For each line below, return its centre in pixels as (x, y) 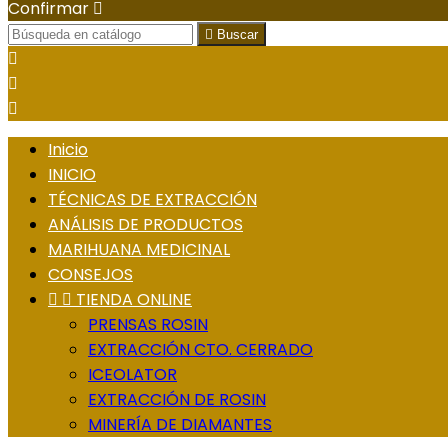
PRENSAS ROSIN (148, 325)
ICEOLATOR (132, 375)
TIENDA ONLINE (134, 300)
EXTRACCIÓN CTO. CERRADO (200, 350)
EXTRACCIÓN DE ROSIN (177, 400)
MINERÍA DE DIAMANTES (180, 425)
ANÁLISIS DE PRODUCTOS (145, 225)
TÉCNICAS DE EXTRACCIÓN (152, 200)
